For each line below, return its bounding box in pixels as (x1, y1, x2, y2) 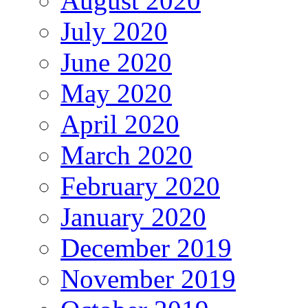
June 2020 (60, 47, 172, 78)
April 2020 (60, 109, 179, 140)
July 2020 (60, 16, 168, 47)
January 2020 (60, 202, 206, 232)
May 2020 (60, 78, 172, 109)
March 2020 (60, 140, 192, 170)
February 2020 (60, 171, 220, 201)
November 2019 (60, 264, 236, 294)
